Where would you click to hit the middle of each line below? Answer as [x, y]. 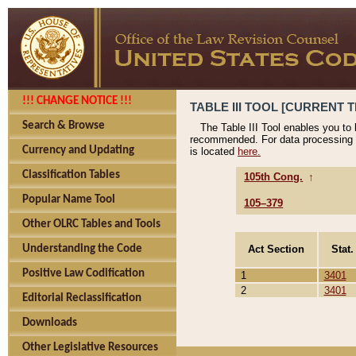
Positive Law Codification [83, 274]
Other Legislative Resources [90, 348]
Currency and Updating [78, 151]
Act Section [276, 249]
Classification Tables [71, 175]
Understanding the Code [82, 249]
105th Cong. [274, 177]
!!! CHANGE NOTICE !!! [77, 101]
